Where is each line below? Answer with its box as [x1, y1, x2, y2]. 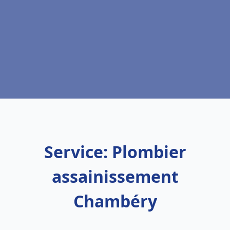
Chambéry [73, 190, 157, 212]
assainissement [51, 165, 179, 187]
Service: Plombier [44, 141, 186, 163]
